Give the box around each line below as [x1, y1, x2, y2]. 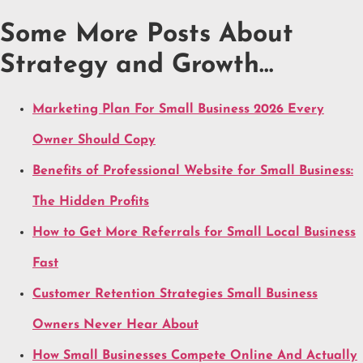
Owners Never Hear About [32, 318, 199, 331]
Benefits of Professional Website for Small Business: [32, 164, 353, 177]
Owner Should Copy [32, 133, 156, 147]
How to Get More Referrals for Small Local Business [32, 225, 356, 239]
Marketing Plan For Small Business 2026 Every [32, 102, 324, 116]
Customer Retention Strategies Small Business [32, 287, 318, 301]
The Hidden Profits [32, 194, 149, 208]
